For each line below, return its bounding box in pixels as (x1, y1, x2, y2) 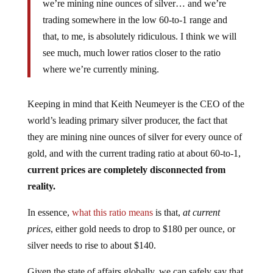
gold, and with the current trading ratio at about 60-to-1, (27, 147, 241, 158)
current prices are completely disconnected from (27, 164, 225, 175)
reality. (27, 180, 55, 191)
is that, (152, 207, 183, 218)
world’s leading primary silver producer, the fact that (27, 115, 227, 126)
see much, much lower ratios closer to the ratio (42, 47, 221, 58)
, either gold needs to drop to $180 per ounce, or (50, 223, 235, 234)
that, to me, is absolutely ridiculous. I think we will (42, 30, 236, 41)
